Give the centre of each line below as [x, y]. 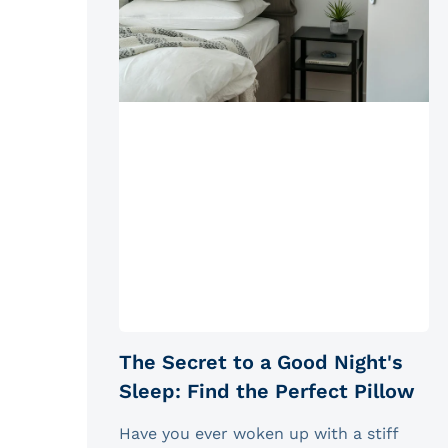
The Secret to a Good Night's [261, 361]
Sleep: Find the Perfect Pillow [267, 390]
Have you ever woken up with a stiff [258, 433]
